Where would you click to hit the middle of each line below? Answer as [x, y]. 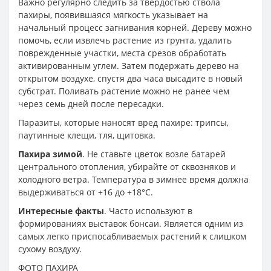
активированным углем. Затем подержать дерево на [129, 65]
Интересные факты [61, 211]
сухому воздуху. [50, 249]
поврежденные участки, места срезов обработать [122, 53]
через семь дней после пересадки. [91, 103]
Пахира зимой [50, 154]
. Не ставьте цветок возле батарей [154, 154]
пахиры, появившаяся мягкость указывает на [113, 15]
